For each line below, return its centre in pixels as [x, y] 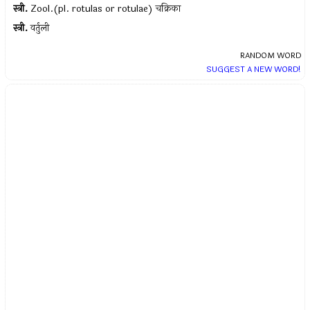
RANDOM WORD [270, 56]
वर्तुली [40, 28]
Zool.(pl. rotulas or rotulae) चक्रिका [106, 9]
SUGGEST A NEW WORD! [253, 70]
